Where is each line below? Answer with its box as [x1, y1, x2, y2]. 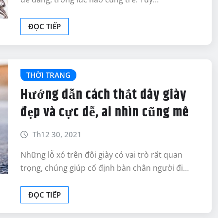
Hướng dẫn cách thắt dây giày [20, 84, 187, 105]
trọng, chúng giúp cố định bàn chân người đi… [20, 163, 189, 174]
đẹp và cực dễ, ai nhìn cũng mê [20, 102, 189, 123]
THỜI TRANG [26, 70, 71, 80]
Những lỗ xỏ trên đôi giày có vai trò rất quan [20, 149, 182, 161]
